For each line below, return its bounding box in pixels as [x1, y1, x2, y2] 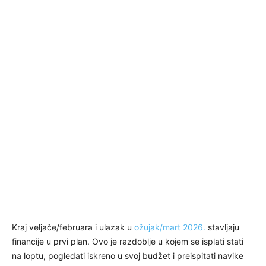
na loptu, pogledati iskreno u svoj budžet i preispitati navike [12, 250, 243, 261]
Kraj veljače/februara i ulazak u [12, 221, 134, 232]
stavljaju [205, 221, 239, 232]
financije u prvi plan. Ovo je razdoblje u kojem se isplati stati [12, 236, 243, 246]
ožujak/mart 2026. [134, 221, 205, 232]
